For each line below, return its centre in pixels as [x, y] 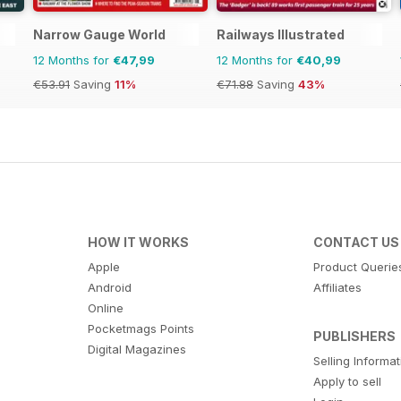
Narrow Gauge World [99, 34]
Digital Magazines [137, 349]
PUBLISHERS [355, 336]
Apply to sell [348, 381]
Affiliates [338, 287]
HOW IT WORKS [138, 242]
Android [109, 287]
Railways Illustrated [281, 34]
